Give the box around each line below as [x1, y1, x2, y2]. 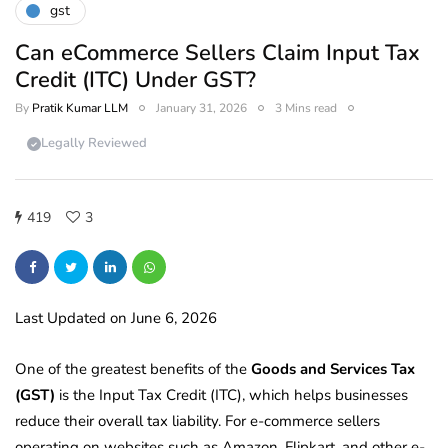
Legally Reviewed [41, 134, 147, 153]
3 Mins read [275, 99, 337, 116]
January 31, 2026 [156, 99, 247, 116]
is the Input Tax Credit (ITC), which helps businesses [55, 384, 408, 405]
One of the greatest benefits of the [15, 358, 251, 379]
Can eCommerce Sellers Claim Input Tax [15, 37, 420, 68]
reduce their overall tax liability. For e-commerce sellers [15, 410, 380, 431]
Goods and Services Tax [251, 358, 415, 379]
